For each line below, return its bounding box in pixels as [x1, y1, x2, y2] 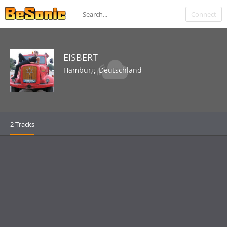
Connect [191, 10, 216, 19]
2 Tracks [10, 120, 34, 129]
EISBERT [63, 51, 98, 63]
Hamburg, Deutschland [63, 65, 142, 75]
